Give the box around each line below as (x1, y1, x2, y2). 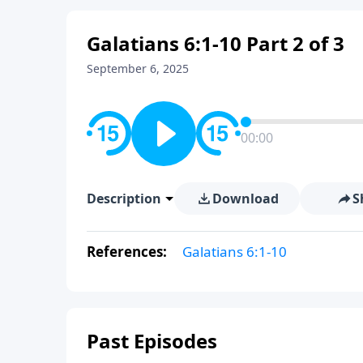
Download (211, 189, 279, 207)
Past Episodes (87, 327, 217, 354)
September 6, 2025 (87, 60, 189, 76)
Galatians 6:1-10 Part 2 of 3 (87, 29, 344, 57)
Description (87, 189, 161, 207)
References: (87, 241, 170, 261)
